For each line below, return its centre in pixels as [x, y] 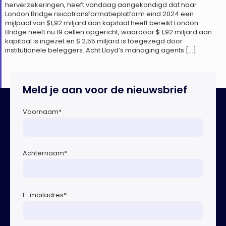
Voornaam [41, 111]
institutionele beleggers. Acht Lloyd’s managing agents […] [101, 50]
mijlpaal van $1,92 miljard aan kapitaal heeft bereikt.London [102, 23]
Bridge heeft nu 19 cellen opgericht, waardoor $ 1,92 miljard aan [108, 32]
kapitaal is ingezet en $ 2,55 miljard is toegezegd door [94, 41]
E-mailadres [43, 195]
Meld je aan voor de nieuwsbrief [105, 90]
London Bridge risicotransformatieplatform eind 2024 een [99, 14]
